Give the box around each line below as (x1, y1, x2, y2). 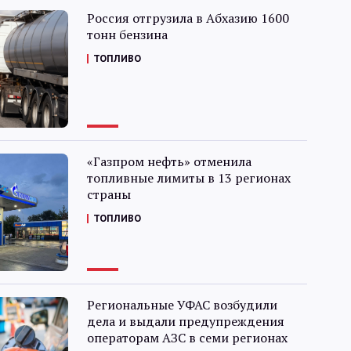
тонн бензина (86, 26, 168, 43)
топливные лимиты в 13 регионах (86, 169, 291, 186)
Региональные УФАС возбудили (86, 296, 277, 313)
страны (86, 186, 131, 203)
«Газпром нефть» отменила (86, 153, 251, 170)
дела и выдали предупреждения (86, 313, 284, 330)
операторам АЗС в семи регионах (86, 329, 288, 346)
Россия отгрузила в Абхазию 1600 (86, 9, 289, 27)
